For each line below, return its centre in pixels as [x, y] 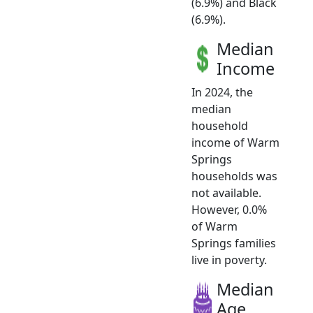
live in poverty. [229, 260]
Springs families [234, 243]
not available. [226, 192]
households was [234, 176]
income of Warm [235, 142]
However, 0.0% [229, 209]
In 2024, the [222, 92]
